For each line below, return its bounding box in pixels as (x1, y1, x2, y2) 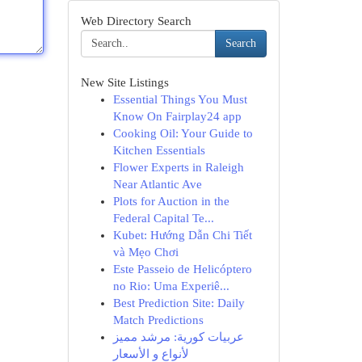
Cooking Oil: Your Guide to (112, 127, 253, 140)
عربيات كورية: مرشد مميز (112, 330, 244, 343)
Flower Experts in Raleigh (112, 161, 244, 174)
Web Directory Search (80, 15, 192, 27)
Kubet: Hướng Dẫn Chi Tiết (112, 229, 252, 242)
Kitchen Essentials (112, 144, 205, 157)
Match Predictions (112, 314, 204, 326)
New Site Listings (80, 76, 169, 89)
